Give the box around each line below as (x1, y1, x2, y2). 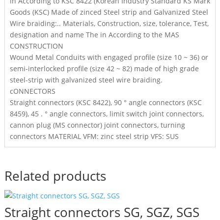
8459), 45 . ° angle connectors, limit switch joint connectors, (9, 109, 204, 118)
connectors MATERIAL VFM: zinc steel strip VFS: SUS (9, 132, 179, 141)
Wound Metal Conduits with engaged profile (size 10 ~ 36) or (9, 53, 208, 62)
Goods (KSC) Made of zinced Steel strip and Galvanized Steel (9, 7, 208, 17)
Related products (4, 167, 106, 185)
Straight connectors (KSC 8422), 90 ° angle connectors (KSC (9, 98, 202, 107)
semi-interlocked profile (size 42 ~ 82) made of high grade (9, 64, 199, 73)
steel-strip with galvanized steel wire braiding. (9, 75, 163, 84)
